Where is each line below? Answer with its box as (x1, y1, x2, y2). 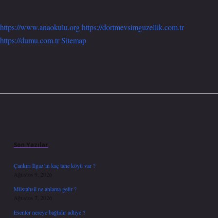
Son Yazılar (14, 141, 48, 149)
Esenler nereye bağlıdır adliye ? (14, 208, 85, 216)
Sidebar (13, 116, 66, 135)
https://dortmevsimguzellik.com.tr (82, 22, 184, 32)
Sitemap (61, 35, 86, 45)
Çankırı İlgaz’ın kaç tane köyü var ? (14, 162, 95, 169)
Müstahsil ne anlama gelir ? (14, 185, 76, 193)
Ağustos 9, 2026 (14, 170, 52, 178)
